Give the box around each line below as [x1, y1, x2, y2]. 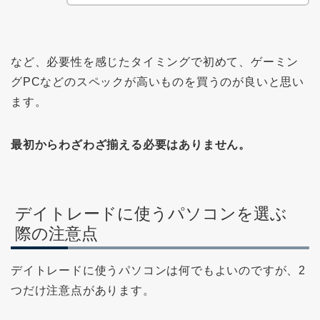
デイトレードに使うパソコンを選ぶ [15, 204, 287, 223]
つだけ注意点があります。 [11, 284, 155, 296]
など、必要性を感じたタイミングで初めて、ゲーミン [11, 56, 299, 69]
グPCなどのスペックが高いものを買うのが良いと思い [11, 76, 304, 89]
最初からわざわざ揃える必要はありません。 [11, 139, 251, 151]
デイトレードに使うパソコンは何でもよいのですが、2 [11, 264, 306, 276]
